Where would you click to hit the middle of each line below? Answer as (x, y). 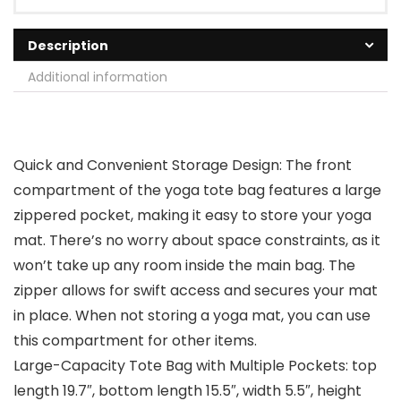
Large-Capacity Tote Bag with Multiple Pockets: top (195, 366)
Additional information (98, 77)
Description (68, 46)
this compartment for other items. (135, 341)
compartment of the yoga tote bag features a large (197, 191)
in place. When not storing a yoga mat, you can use (192, 316)
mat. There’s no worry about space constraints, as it (197, 241)
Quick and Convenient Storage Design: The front (183, 166)
